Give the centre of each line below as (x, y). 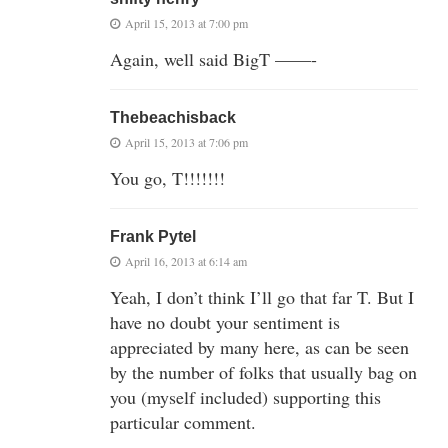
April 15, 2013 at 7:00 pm (186, 22)
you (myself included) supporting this (245, 396)
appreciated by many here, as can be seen (259, 346)
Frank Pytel (153, 236)
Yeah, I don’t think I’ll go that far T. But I (262, 296)
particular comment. (183, 421)
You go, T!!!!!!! (167, 177)
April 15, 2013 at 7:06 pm (186, 141)
